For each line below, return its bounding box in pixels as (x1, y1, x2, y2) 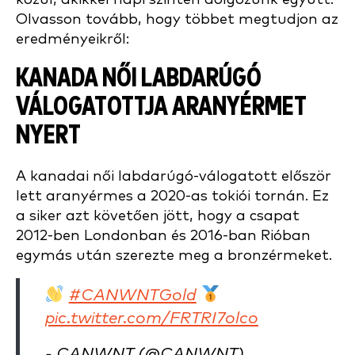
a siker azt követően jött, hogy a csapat (16, 208, 300, 223)
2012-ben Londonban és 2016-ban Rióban (16, 228, 311, 243)
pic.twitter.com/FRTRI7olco (45, 311, 258, 326)
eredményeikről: (16, 32, 129, 47)
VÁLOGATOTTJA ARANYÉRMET (16, 94, 307, 120)
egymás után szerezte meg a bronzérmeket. (16, 248, 332, 263)
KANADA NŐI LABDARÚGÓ (16, 66, 261, 92)
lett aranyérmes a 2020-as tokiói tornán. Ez (16, 189, 329, 204)
